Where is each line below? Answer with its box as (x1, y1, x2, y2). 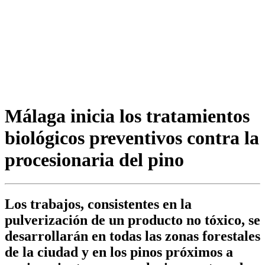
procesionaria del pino (5, 148, 184, 170)
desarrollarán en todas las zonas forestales (5, 228, 260, 244)
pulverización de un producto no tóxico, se (5, 212, 260, 228)
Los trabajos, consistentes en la (5, 196, 192, 212)
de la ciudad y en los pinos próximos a (5, 244, 233, 260)
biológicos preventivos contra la (5, 127, 259, 148)
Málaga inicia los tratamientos (5, 105, 250, 127)
